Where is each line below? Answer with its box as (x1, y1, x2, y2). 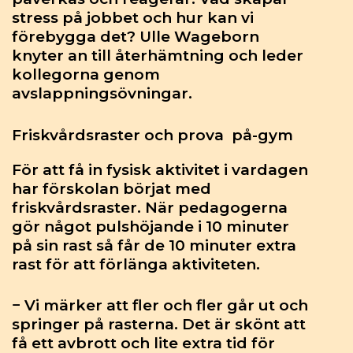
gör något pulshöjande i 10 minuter (12, 217, 289, 236)
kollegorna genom (12, 65, 160, 84)
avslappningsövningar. (12, 84, 192, 103)
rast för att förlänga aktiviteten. (12, 255, 260, 273)
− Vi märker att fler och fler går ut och (12, 296, 308, 315)
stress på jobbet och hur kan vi (12, 9, 254, 28)
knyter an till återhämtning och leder (12, 46, 303, 65)
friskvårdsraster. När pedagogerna (12, 198, 288, 217)
